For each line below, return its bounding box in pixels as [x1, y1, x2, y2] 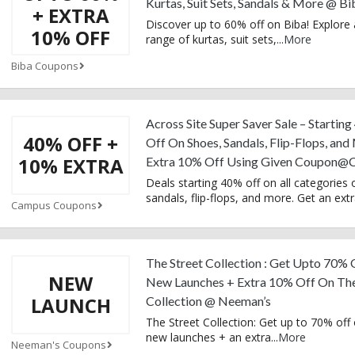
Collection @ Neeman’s [146, 292, 271, 308]
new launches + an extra [146, 329, 271, 345]
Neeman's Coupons [11, 337, 106, 352]
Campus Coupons [11, 197, 97, 212]
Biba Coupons [11, 58, 78, 73]
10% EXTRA [17, 152, 124, 179]
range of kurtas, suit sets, [146, 31, 277, 47]
